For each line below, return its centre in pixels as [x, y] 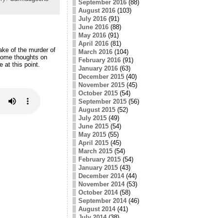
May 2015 [92, 134]
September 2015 [102, 101]
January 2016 [98, 68]
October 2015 [98, 93]
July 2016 [92, 18]
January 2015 [98, 167]
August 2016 [97, 10]
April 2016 [93, 43]
